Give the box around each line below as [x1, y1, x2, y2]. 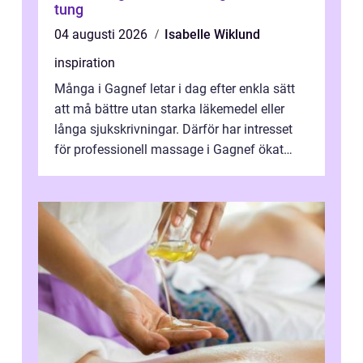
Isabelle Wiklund [164, 27, 260, 43]
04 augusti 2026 [54, 27, 151, 43]
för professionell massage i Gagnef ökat [54, 142, 284, 158]
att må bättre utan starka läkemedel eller [54, 101, 284, 117]
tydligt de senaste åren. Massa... [54, 162, 238, 178]
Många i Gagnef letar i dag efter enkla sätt [54, 81, 295, 97]
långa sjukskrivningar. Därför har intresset [54, 122, 293, 138]
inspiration [54, 55, 115, 71]
